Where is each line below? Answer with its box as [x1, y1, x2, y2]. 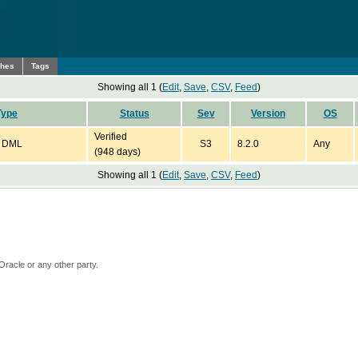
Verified [94, 131, 127, 142]
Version [251, 108, 285, 119]
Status [119, 108, 149, 119]
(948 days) [94, 146, 141, 157]
